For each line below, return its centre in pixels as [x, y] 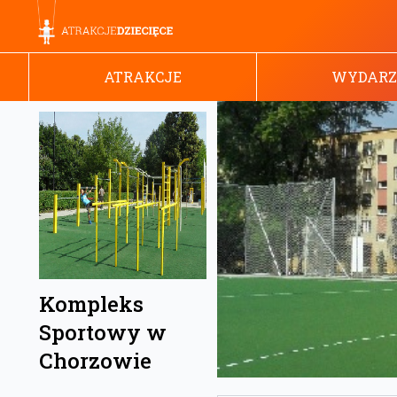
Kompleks [91, 304]
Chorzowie [95, 361]
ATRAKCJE [143, 77]
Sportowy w [103, 333]
